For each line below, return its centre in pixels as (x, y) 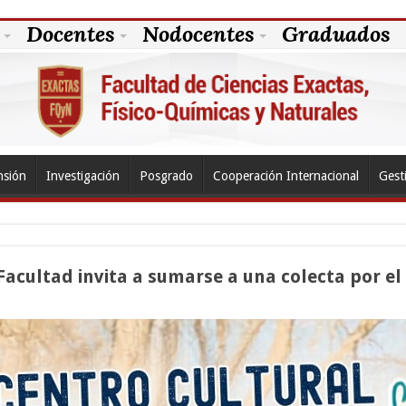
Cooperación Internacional (285, 175)
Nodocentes (198, 34)
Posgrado (166, 175)
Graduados (336, 34)
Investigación (82, 175)
